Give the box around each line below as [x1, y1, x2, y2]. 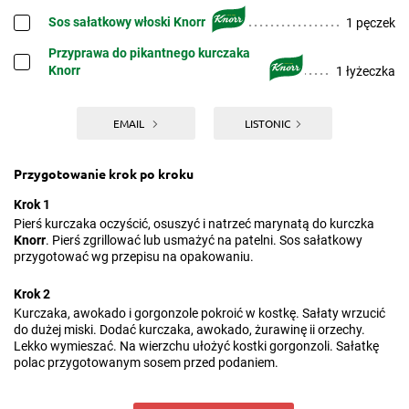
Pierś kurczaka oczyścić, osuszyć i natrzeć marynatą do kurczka [14, 216, 374, 231]
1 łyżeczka [336, 64, 395, 79]
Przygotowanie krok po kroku [14, 165, 194, 182]
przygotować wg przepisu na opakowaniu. [14, 249, 254, 264]
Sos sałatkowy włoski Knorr [48, 15, 205, 29]
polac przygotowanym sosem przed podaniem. [14, 355, 278, 370]
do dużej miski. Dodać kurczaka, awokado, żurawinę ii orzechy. [14, 322, 365, 337]
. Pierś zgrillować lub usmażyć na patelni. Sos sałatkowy [46, 233, 362, 247]
